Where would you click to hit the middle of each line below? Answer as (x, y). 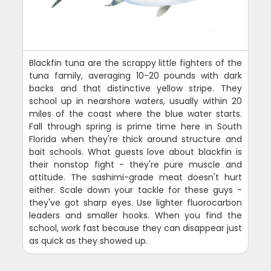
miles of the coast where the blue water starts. (135, 114)
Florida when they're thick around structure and (135, 139)
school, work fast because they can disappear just (135, 228)
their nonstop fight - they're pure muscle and (135, 165)
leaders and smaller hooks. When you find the (135, 216)
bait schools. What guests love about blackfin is (135, 152)
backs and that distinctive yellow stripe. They (135, 89)
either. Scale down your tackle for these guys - (135, 190)
